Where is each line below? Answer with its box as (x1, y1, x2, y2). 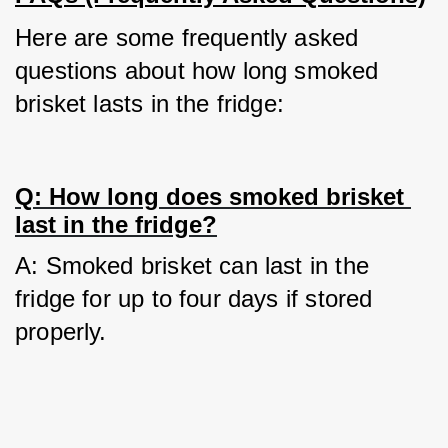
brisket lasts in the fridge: (15, 90, 285, 117)
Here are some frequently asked (15, 24, 359, 51)
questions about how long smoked (15, 57, 379, 84)
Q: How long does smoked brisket (15, 183, 404, 210)
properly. (15, 318, 107, 345)
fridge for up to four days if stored (15, 285, 373, 312)
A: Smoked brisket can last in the (15, 252, 369, 279)
